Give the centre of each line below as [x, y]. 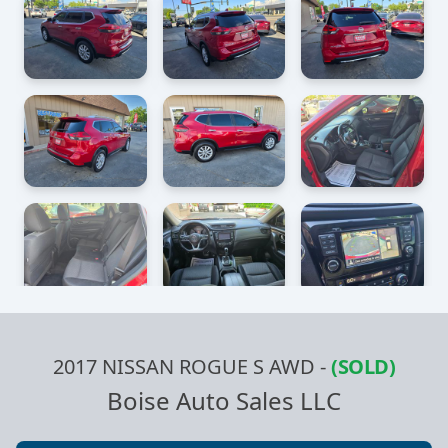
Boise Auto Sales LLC [224, 401]
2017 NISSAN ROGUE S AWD [184, 367]
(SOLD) [363, 367]
